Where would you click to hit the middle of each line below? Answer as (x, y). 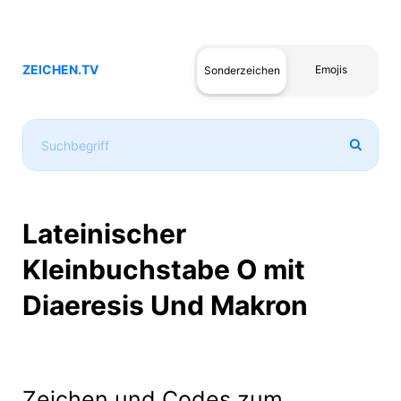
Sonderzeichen (242, 70)
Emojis (331, 69)
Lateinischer (104, 234)
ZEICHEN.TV (60, 69)
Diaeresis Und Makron (165, 305)
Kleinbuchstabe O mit (164, 269)
